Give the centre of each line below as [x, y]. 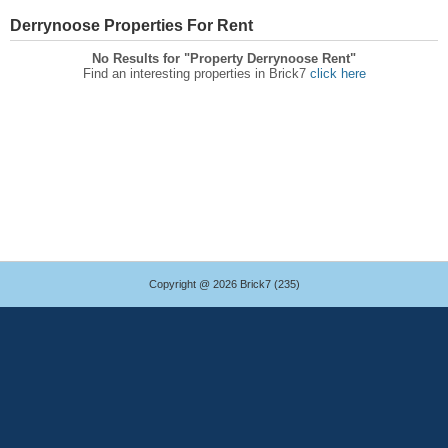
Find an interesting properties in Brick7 [196, 73]
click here [337, 73]
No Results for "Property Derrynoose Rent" [224, 58]
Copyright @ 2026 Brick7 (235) [224, 284]
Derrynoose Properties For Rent [131, 25]
